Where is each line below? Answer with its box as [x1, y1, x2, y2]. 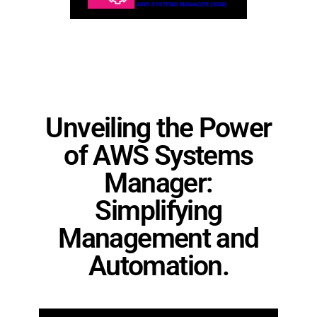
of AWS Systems [64, 139, 253, 172]
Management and [58, 221, 259, 255]
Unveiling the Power [45, 111, 272, 144]
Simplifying [95, 194, 222, 227]
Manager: [104, 166, 213, 200]
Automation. [88, 249, 229, 282]
